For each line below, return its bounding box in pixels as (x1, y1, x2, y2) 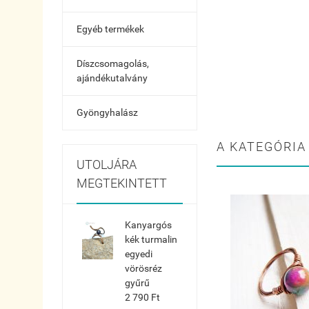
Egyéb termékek (77, 23, 144, 34)
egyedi (125, 248, 152, 259)
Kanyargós (125, 219, 172, 230)
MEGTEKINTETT (77, 176, 167, 190)
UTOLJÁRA (77, 157, 137, 172)
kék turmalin (125, 234, 177, 245)
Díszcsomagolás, (77, 58, 149, 69)
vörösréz (125, 263, 162, 274)
